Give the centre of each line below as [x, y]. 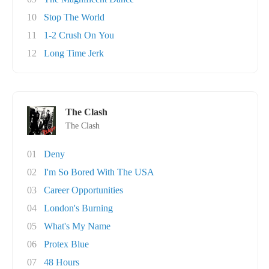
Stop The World [74, 17]
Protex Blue [66, 244]
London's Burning [78, 208]
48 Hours [62, 262]
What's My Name [77, 226]
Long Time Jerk [74, 53]
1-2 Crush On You [79, 35]
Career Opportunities [83, 190]
